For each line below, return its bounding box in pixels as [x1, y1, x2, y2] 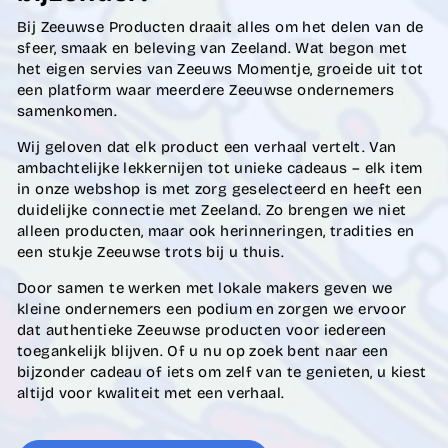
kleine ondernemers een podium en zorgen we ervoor [17, 300, 407, 318]
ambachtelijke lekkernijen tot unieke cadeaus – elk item [17, 159, 423, 177]
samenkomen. [17, 102, 118, 120]
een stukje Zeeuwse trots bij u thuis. [17, 243, 284, 261]
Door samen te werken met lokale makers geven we [17, 279, 393, 297]
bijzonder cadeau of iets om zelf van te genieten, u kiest [17, 363, 427, 381]
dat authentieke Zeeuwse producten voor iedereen [17, 321, 387, 339]
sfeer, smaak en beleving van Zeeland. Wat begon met [17, 39, 408, 57]
